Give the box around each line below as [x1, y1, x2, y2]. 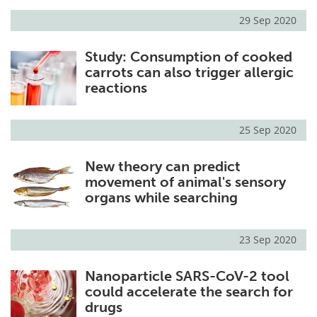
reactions [84, 79, 147, 96]
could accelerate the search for [84, 282, 293, 300]
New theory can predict [84, 157, 241, 175]
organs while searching [84, 188, 238, 206]
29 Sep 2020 [239, 13, 296, 27]
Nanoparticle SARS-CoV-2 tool [84, 267, 289, 284]
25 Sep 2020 [239, 122, 296, 137]
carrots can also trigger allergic [84, 63, 294, 81]
